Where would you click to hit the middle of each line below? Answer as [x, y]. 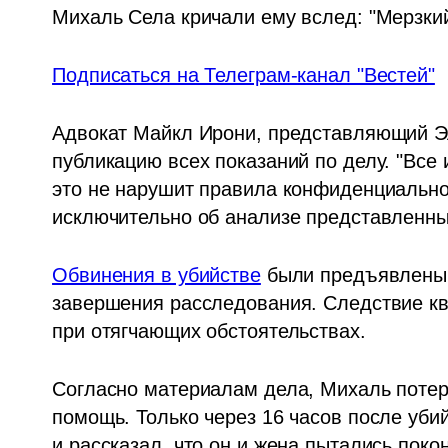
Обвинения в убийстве [156, 274]
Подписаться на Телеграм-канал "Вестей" [243, 74]
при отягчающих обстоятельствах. [209, 330]
